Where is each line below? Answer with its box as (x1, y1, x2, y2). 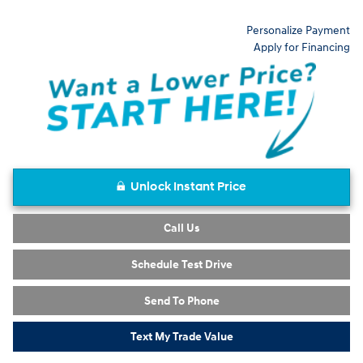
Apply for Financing (254, 41, 350, 54)
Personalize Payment (246, 23, 350, 37)
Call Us (164, 221, 199, 236)
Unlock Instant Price (130, 178, 246, 194)
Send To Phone (143, 293, 220, 308)
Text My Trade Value (130, 330, 233, 344)
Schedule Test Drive (130, 257, 233, 271)
